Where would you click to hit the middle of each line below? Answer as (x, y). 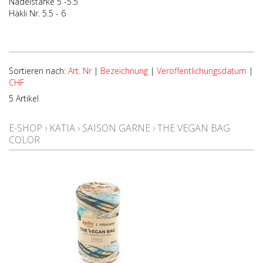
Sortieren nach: (38, 71)
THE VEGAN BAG (194, 128)
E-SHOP (26, 128)
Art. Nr (80, 71)
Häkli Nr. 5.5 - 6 (37, 13)
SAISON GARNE (116, 128)
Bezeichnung (124, 71)
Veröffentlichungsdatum (202, 71)
